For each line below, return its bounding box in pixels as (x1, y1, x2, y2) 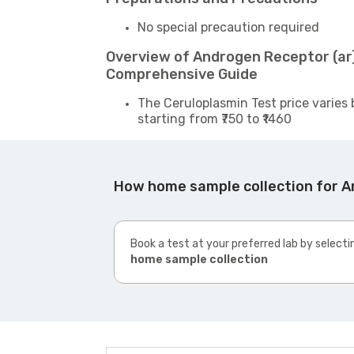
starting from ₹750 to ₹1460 (137, 111, 292, 126)
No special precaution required (137, 19, 320, 35)
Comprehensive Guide (106, 65, 258, 83)
